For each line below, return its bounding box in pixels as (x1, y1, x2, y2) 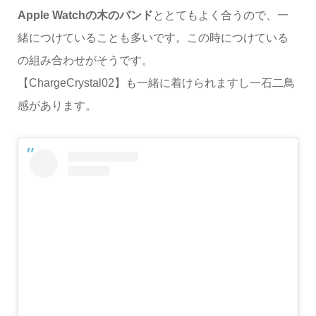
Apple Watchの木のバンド (17, 8, 153, 21)
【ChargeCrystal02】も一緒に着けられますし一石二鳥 (17, 76, 295, 89)
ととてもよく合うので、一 (152, 8, 288, 21)
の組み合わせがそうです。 (17, 54, 153, 66)
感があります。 (17, 99, 97, 111)
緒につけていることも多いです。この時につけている (17, 31, 288, 44)
